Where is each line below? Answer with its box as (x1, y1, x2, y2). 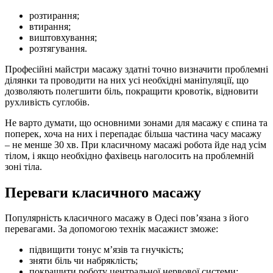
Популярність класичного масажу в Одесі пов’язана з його (5, 213, 249, 224)
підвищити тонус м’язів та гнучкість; (29, 244, 183, 255)
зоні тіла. (5, 161, 42, 172)
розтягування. (29, 43, 87, 54)
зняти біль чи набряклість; (29, 255, 138, 266)
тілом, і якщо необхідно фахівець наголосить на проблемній (5, 150, 254, 161)
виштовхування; (29, 32, 97, 43)
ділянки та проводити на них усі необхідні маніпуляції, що (5, 74, 249, 85)
